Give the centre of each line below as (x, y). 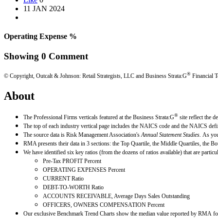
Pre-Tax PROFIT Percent (72, 161)
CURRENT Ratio (63, 178)
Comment (67, 56)
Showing (23, 56)
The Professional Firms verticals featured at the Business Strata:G (99, 117)
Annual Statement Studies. (172, 135)
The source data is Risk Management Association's (82, 135)
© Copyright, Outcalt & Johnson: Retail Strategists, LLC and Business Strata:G (95, 76)
